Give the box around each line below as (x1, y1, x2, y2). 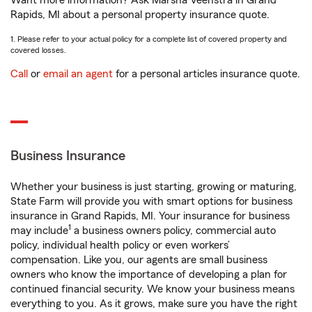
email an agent (43, 68, 113, 80)
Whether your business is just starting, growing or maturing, (10, 181, 297, 193)
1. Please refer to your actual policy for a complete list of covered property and (10, 35, 287, 44)
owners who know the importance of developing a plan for (10, 269, 287, 281)
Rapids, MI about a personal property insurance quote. (10, 9, 270, 21)
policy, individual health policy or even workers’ (10, 240, 230, 251)
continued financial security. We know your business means (10, 283, 295, 295)
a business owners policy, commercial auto (71, 225, 276, 237)
